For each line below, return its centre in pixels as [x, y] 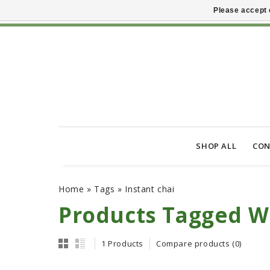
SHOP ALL [216, 146]
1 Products [122, 244]
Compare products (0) [199, 244]
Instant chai [150, 189]
